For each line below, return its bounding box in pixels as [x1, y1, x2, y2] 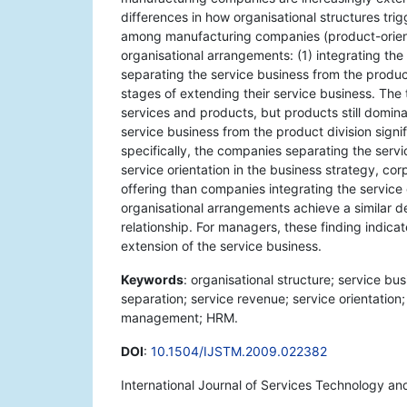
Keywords [121, 272, 184, 288]
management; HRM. [121, 310, 238, 326]
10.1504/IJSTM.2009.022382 [151, 343, 327, 360]
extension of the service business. [121, 238, 322, 254]
